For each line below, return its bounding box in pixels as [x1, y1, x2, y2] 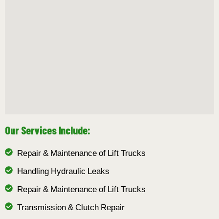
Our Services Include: [5, 124, 90, 137]
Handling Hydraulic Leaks [17, 165, 109, 179]
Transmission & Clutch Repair [17, 201, 125, 215]
